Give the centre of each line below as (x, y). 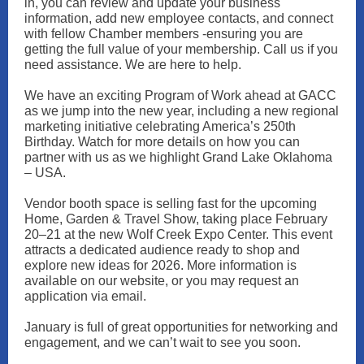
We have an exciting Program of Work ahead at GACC (180, 95)
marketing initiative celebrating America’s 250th (160, 126)
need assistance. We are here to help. (134, 65)
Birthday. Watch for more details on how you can (162, 142)
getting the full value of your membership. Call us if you (181, 49)
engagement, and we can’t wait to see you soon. (162, 342)
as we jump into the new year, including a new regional (182, 111)
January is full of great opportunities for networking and (181, 327)
